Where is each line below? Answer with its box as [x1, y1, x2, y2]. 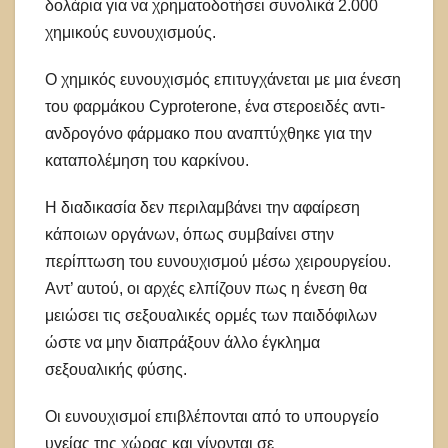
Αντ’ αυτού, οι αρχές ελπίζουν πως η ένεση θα [45, 280, 367, 298]
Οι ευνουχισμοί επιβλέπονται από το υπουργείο [45, 408, 379, 426]
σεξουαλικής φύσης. [45, 361, 187, 379]
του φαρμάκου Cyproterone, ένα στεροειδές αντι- [45, 98, 385, 116]
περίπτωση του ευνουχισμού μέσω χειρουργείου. [45, 253, 391, 271]
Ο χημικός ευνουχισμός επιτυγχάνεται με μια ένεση [45, 71, 401, 89]
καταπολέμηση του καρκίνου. [45, 152, 249, 170]
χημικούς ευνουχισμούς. [45, 24, 216, 42]
